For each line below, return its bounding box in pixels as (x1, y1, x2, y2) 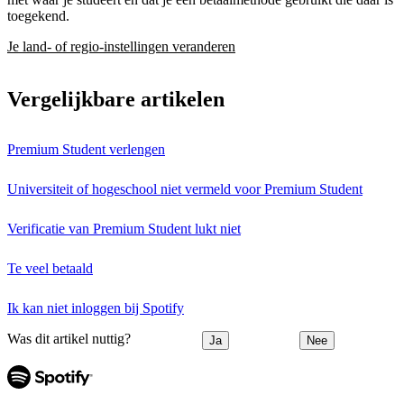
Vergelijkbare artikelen (7, 87, 225, 111)
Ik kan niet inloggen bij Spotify (7, 299, 184, 316)
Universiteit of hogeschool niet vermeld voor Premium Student (7, 180, 363, 197)
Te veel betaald (7, 260, 93, 276)
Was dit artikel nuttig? (7, 331, 131, 347)
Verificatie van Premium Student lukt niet (7, 220, 241, 236)
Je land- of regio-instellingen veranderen (7, 39, 235, 54)
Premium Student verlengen (7, 141, 165, 157)
